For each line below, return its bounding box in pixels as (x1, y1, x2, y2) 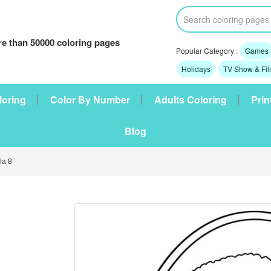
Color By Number (50, 93, 130, 106)
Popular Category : (175, 45, 240, 56)
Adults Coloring (154, 93, 227, 106)
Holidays (181, 64, 211, 74)
